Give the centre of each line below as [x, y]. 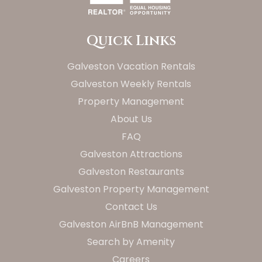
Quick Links [131, 41]
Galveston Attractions [131, 154]
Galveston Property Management [131, 189]
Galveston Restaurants [131, 171]
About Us [131, 119]
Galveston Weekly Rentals [131, 84]
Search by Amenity [131, 242]
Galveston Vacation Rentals [131, 66]
